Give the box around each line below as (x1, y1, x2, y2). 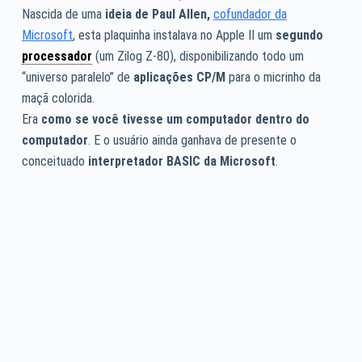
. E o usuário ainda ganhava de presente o (87, 132, 297, 148)
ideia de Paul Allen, (104, 6, 213, 22)
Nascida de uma (21, 6, 105, 22)
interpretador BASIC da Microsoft (87, 153, 276, 169)
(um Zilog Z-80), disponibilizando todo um (91, 48, 304, 64)
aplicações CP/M (133, 69, 225, 85)
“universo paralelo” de (21, 69, 133, 85)
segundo (275, 27, 323, 43)
